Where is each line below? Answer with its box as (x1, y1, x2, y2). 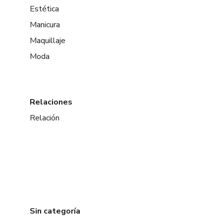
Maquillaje (30, 35, 65, 46)
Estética (30, 3, 59, 14)
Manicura (30, 19, 60, 30)
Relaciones (30, 97, 72, 108)
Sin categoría (30, 206, 80, 217)
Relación (30, 112, 59, 123)
